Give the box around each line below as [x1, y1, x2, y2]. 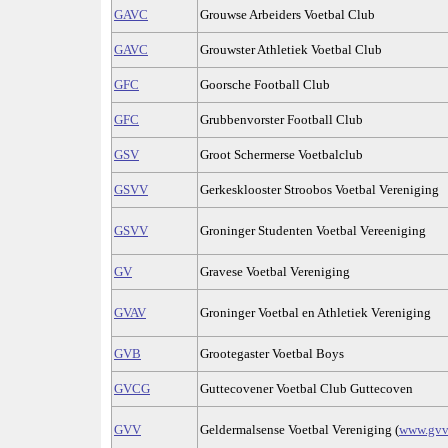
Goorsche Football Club [200, 77, 330, 93]
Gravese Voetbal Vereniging [200, 264, 350, 280]
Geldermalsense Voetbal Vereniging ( [200, 422, 399, 438]
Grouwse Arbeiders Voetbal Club [200, 7, 375, 23]
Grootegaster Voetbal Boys [200, 346, 344, 362]
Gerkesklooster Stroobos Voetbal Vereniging [200, 182, 439, 198]
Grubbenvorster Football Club [200, 112, 363, 128]
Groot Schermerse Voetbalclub [200, 147, 363, 163]
